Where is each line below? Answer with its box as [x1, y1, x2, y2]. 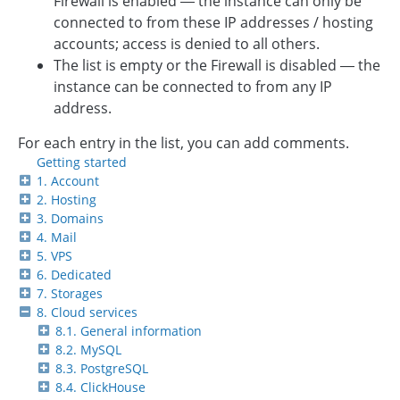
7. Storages [37, 284, 103, 302]
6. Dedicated [37, 265, 112, 283]
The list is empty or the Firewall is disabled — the [54, 54, 380, 75]
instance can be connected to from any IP [54, 76, 332, 96]
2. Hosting [37, 190, 96, 208]
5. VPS [37, 246, 72, 264]
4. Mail [37, 228, 77, 246]
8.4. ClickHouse [55, 378, 146, 396]
